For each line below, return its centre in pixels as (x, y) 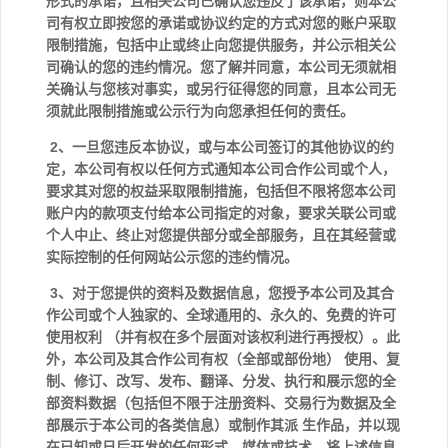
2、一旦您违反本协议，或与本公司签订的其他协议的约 (220, 147)
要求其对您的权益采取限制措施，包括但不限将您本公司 (221, 191)
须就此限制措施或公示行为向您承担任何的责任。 (202, 111)
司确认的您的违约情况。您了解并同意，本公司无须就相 (221, 67)
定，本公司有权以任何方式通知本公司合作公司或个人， (221, 169)
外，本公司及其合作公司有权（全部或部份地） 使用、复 (223, 359)
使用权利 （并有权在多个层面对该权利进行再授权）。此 (223, 337)
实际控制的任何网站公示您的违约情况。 (174, 257)
